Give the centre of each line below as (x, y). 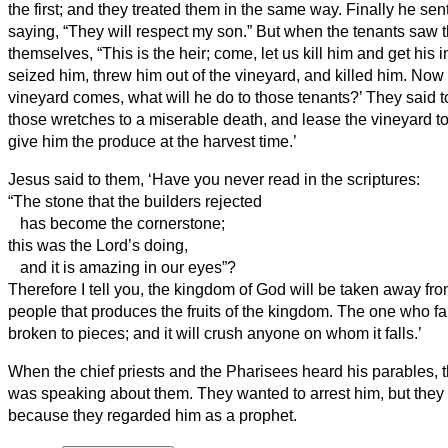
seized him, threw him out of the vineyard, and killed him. (209, 75)
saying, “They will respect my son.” (132, 31)
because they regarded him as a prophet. (152, 415)
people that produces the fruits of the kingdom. (170, 311)
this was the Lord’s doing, (98, 245)
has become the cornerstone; (116, 223)
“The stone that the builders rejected (135, 201)
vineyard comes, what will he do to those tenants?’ (187, 97)
